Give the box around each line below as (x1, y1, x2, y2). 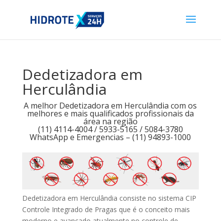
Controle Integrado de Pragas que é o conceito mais (22, 205, 190, 215)
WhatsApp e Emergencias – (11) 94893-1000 (30, 132, 191, 143)
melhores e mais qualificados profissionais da (27, 108, 194, 119)
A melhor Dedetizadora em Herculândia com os (24, 100, 197, 111)
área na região (83, 116, 138, 127)
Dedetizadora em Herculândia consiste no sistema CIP (22, 193, 196, 203)
